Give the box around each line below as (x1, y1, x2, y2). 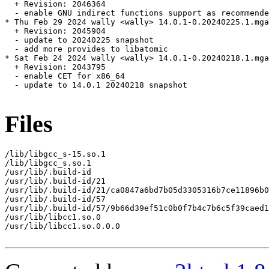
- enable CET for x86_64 (5, 71, 125, 81)
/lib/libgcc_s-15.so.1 (5, 149, 106, 159)
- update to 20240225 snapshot (5, 35, 154, 45)
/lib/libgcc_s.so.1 (5, 158, 91, 168)
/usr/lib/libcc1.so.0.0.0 (5, 221, 120, 231)
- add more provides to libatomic (5, 44, 168, 54)
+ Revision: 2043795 (5, 62, 106, 72)
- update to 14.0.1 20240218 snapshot (5, 80, 187, 90)
